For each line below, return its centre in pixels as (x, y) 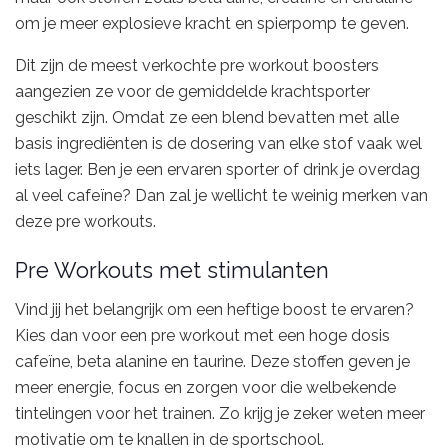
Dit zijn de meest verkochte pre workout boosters (197, 65)
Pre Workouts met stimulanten (172, 271)
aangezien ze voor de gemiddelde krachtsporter (192, 91)
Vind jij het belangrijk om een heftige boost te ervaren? (214, 310)
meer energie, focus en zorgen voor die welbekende (205, 388)
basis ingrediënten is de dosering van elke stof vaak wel (218, 143)
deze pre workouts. (85, 221)
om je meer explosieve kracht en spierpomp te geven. (212, 23)
